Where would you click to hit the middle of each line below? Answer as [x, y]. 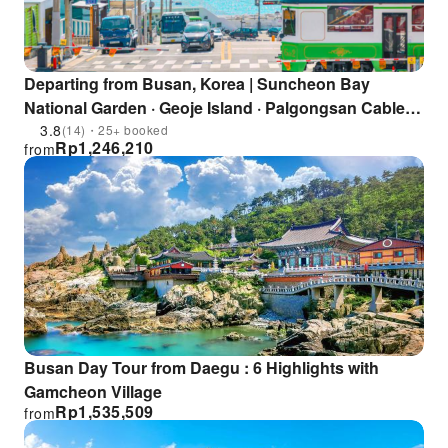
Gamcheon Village [93, 391]
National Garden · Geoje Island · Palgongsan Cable [214, 107]
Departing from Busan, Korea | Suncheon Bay [197, 83]
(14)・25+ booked [114, 129]
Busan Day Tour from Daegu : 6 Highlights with [201, 367]
